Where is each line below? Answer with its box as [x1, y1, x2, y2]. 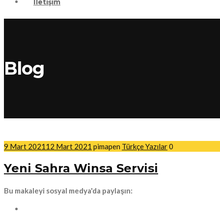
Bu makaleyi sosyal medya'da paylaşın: [4, 186, 133, 195]
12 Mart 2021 [46, 142, 92, 151]
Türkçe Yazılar [122, 142, 167, 151]
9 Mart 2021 [4, 142, 46, 151]
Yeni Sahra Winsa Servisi [4, 161, 158, 176]
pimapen [93, 142, 120, 151]
